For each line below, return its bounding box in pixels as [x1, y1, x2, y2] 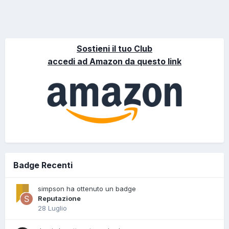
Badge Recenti [13, 159, 73, 170]
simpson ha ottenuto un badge [38, 184, 136, 193]
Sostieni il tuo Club [77, 43, 152, 54]
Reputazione [38, 194, 81, 202]
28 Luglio [38, 203, 67, 212]
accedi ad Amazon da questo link [48, 56, 181, 66]
